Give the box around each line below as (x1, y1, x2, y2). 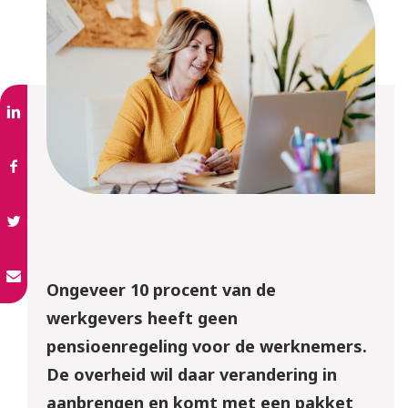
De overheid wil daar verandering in (46, 363, 337, 386)
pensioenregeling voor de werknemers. (46, 335, 367, 358)
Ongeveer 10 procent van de (46, 279, 276, 301)
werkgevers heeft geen (46, 307, 238, 330)
